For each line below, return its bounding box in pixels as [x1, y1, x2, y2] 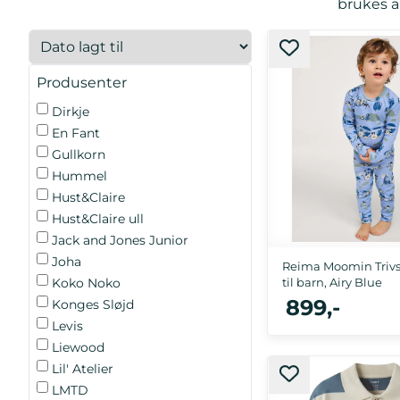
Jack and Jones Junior [52, 232, 188, 248]
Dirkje [52, 104, 89, 120]
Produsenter [37, 74, 127, 92]
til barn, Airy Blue [281, 274, 382, 289]
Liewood [52, 339, 104, 355]
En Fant [52, 125, 100, 141]
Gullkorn [52, 146, 105, 162]
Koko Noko [52, 275, 121, 291]
